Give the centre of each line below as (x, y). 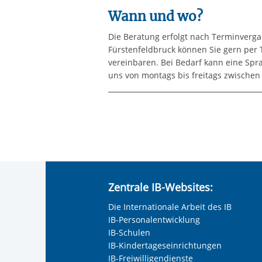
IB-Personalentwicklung (154, 219)
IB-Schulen (130, 232)
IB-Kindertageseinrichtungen (165, 245)
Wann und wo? (155, 16)
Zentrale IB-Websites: (161, 187)
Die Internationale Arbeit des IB (170, 206)
